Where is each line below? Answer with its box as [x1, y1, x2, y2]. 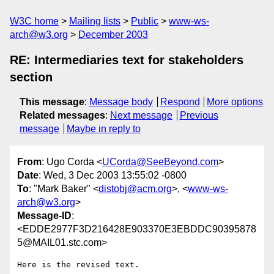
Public [131, 16, 158, 26]
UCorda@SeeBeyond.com [102, 157, 218, 168]
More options [207, 97, 264, 107]
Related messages [20, 110, 105, 120]
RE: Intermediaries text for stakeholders [10, 53, 243, 67]
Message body [89, 97, 153, 107]
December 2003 [78, 29, 148, 40]
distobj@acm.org [98, 183, 172, 194]
